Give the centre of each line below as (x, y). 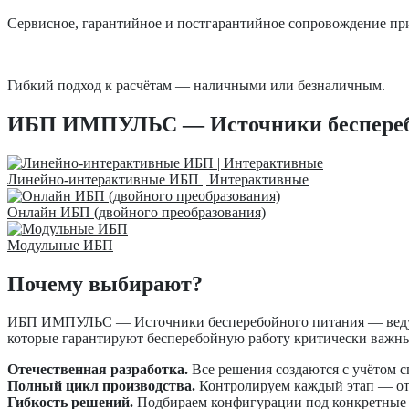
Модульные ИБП (60, 245)
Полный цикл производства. (101, 386)
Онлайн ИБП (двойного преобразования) (136, 212)
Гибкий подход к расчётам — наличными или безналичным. (196, 85)
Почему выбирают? (105, 283)
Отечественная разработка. (98, 370)
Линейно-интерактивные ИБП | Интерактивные (158, 179)
